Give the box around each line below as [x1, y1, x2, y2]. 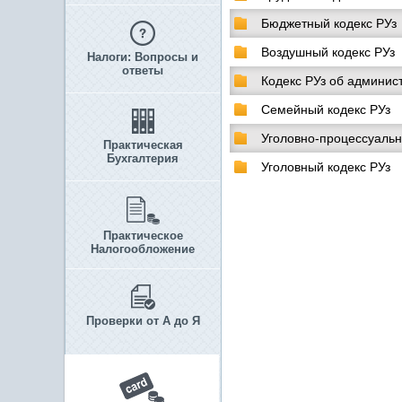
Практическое [102, 229, 183, 242]
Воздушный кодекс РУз [261, 45, 395, 59]
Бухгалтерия [107, 152, 179, 165]
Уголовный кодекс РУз [261, 160, 390, 174]
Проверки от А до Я [85, 314, 200, 328]
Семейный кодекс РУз [261, 102, 390, 117]
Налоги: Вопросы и [87, 50, 198, 64]
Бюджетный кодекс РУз [261, 16, 397, 31]
